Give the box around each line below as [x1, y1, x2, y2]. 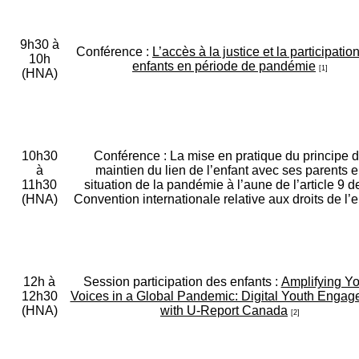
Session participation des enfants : [83, 275, 281, 289]
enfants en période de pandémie [132, 59, 316, 74]
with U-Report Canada [160, 304, 288, 318]
